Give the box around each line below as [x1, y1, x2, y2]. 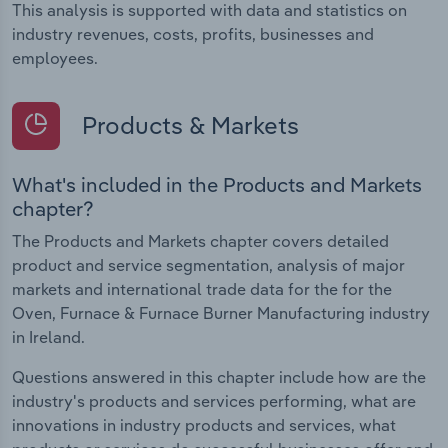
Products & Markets [76, 109, 299, 140]
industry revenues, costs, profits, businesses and [12, 23, 374, 44]
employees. [12, 47, 98, 68]
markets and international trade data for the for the [12, 279, 392, 300]
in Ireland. [12, 327, 85, 348]
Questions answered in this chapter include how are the [12, 367, 426, 388]
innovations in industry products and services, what [12, 415, 396, 436]
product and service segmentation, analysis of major [12, 255, 405, 276]
